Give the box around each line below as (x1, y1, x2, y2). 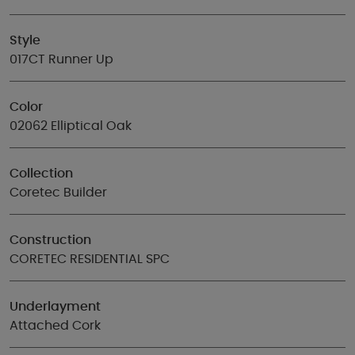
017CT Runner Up (10, 53, 113, 66)
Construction (10, 234, 91, 246)
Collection (10, 167, 73, 180)
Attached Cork (10, 319, 101, 332)
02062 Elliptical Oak (10, 120, 132, 132)
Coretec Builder (10, 186, 107, 199)
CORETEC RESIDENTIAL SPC (10, 253, 170, 265)
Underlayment (10, 300, 101, 313)
